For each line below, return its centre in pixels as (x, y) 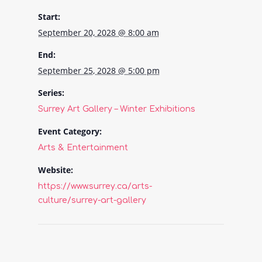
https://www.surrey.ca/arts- (95, 186)
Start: (49, 16)
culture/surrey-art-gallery (92, 200)
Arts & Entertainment (83, 147)
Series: (51, 92)
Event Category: (70, 131)
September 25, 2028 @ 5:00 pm (99, 70)
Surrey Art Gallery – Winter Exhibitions (116, 109)
